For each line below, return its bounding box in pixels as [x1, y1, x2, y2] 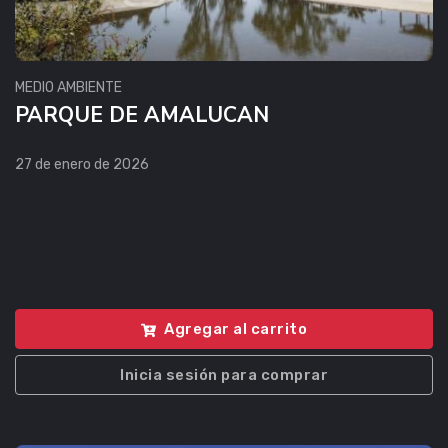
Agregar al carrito [164, 320, 307, 339]
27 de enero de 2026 [15, 155, 149, 173]
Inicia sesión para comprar [120, 366, 328, 385]
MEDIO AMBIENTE [15, 78, 122, 96]
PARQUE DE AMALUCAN [15, 100, 269, 129]
